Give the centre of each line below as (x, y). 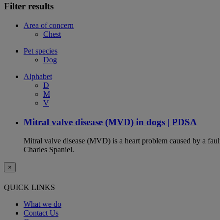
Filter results (29, 6)
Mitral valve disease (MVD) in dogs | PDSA (110, 122)
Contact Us (41, 213)
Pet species (41, 51)
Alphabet (38, 76)
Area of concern (49, 25)
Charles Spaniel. (49, 150)
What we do (42, 204)
